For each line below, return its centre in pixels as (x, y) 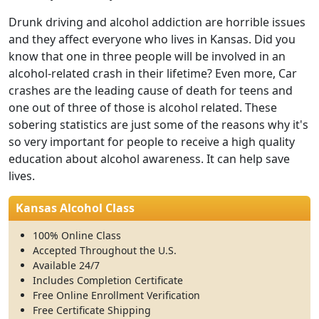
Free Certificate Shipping (92, 310)
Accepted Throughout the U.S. (105, 250)
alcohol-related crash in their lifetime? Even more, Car (153, 73)
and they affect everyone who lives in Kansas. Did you (152, 39)
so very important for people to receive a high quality (152, 142)
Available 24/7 (66, 265)
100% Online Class (77, 235)
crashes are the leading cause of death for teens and (151, 90)
